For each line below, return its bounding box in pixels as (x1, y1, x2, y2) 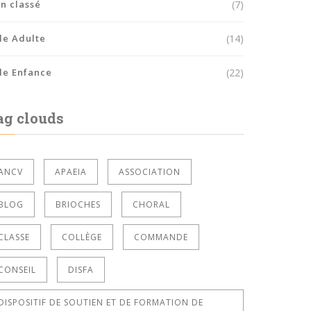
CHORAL (133, 198, 170, 210)
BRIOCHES (56, 198, 101, 210)
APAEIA (55, 165, 87, 178)
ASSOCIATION (119, 165, 180, 178)
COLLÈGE (62, 230, 102, 243)
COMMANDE (134, 230, 188, 243)
